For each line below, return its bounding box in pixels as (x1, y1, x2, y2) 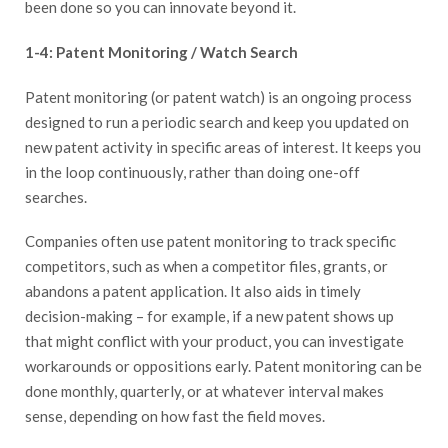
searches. (25, 187, 87, 206)
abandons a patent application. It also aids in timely (25, 282, 361, 301)
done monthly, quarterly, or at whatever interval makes (25, 382, 384, 401)
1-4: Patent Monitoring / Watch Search (25, 43, 298, 62)
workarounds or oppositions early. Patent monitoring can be (25, 357, 422, 376)
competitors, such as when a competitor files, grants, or (25, 257, 388, 276)
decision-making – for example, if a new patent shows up (25, 307, 394, 326)
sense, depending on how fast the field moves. (25, 407, 325, 426)
